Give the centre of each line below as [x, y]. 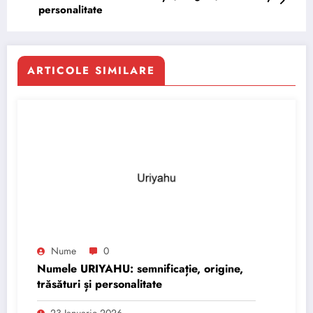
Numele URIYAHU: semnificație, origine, [140, 268]
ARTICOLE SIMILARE [91, 70]
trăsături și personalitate [100, 284]
